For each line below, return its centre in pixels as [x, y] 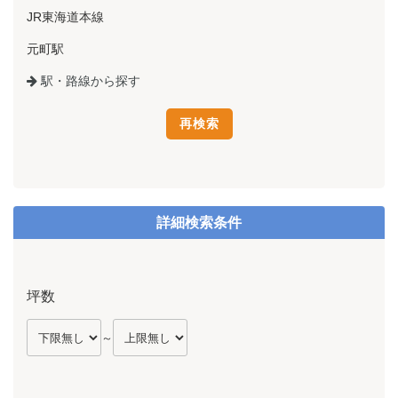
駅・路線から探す [89, 80]
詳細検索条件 [199, 222]
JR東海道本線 [65, 16]
